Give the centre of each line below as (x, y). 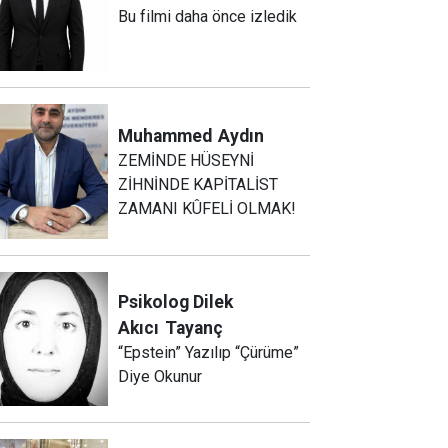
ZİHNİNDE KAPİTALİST (198, 184)
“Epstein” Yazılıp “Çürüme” (209, 352)
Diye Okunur (160, 376)
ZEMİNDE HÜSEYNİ (186, 160)
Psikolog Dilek (176, 301)
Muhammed (165, 135)
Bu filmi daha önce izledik (208, 17)
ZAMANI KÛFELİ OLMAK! (207, 208)
